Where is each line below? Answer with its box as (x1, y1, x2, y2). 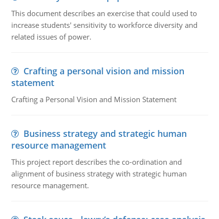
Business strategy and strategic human (23, 128, 187, 139)
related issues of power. (11, 32, 91, 42)
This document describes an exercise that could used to (11, 8, 197, 18)
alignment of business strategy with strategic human (11, 169, 187, 178)
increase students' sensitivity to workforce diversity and (11, 20, 197, 30)
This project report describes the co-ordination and (11, 157, 182, 167)
